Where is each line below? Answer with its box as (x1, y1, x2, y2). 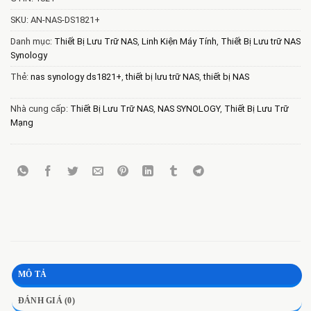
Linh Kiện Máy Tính (142, 36, 217, 47)
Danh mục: (10, 36, 54, 47)
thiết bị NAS (203, 72, 249, 83)
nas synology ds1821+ (31, 72, 121, 83)
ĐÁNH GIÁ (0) (18, 296, 75, 306)
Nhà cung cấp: (10, 103, 70, 115)
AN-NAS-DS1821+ (31, 15, 100, 26)
